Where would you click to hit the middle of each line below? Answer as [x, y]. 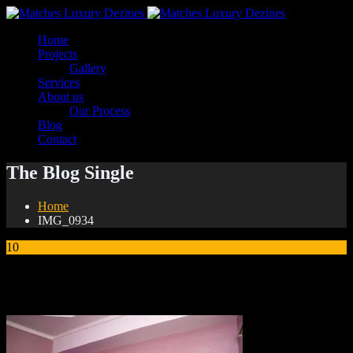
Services [59, 82]
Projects [58, 54]
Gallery [88, 68]
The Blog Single [70, 172]
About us [61, 97]
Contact [57, 139]
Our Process [100, 111]
